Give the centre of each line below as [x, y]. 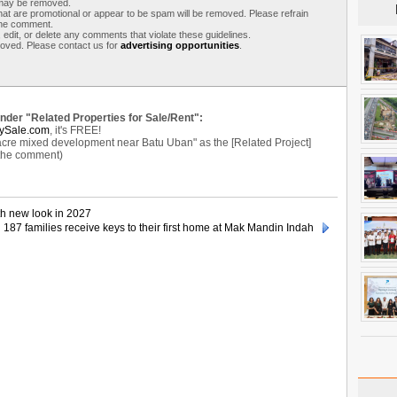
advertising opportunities [180, 45]
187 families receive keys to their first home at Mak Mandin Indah [159, 227]
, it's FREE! [75, 130]
